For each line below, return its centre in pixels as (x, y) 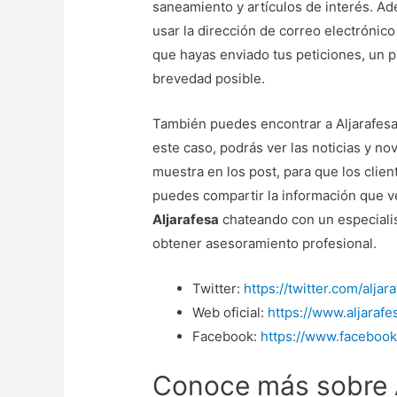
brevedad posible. (209, 79)
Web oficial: (230, 313)
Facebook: (227, 337)
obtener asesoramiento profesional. (265, 244)
